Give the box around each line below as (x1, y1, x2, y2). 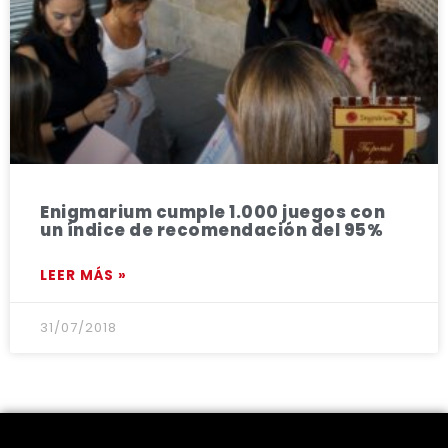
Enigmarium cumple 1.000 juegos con (40, 201, 385, 225)
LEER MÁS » (40, 266, 127, 286)
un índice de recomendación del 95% (40, 219, 383, 243)
